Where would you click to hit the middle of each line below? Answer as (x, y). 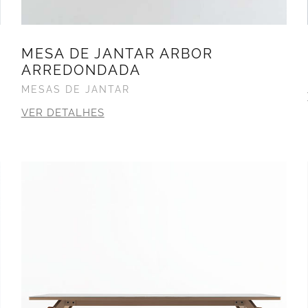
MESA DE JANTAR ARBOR (117, 53)
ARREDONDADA (81, 70)
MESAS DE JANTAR (75, 89)
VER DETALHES (63, 112)
